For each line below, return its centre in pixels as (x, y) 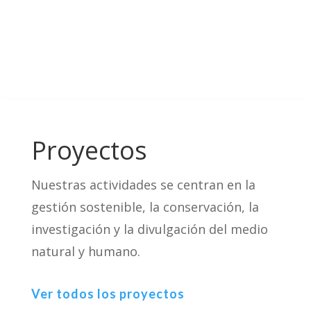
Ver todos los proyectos (108, 294)
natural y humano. (85, 251)
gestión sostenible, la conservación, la (145, 207)
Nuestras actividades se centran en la (143, 185)
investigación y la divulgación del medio (149, 229)
